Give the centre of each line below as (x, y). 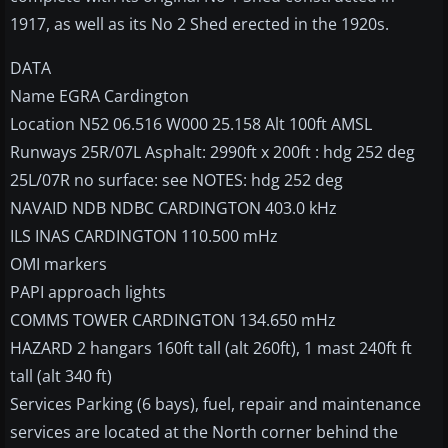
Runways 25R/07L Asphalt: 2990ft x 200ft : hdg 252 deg (212, 152)
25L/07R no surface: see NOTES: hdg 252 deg (176, 180)
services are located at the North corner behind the (204, 432)
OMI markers (58, 264)
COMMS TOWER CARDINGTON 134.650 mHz (173, 320)
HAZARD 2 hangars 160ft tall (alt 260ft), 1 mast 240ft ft (211, 348)
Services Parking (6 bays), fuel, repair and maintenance (215, 404)
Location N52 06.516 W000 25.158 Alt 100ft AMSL (191, 124)
